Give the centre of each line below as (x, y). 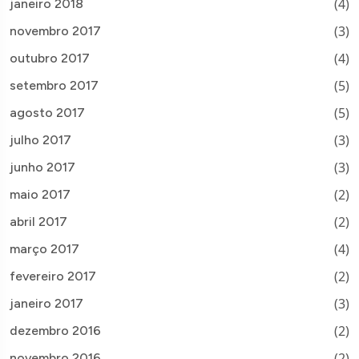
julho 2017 (40, 139)
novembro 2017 (55, 30)
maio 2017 (40, 194)
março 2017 (44, 248)
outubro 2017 (50, 58)
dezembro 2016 (55, 330)
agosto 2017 (47, 112)
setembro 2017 (54, 85)
